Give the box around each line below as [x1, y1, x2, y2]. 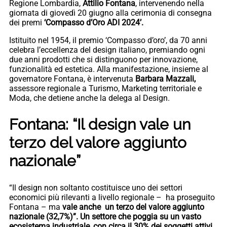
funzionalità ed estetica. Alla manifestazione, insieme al [9, 64, 208, 74]
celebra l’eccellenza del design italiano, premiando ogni [9, 45, 205, 55]
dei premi [9, 18, 44, 28]
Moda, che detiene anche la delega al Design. [9, 93, 170, 103]
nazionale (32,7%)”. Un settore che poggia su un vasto [9, 211, 201, 221]
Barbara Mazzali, [133, 74, 196, 84]
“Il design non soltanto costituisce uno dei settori [9, 182, 182, 193]
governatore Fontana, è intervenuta [9, 74, 133, 84]
